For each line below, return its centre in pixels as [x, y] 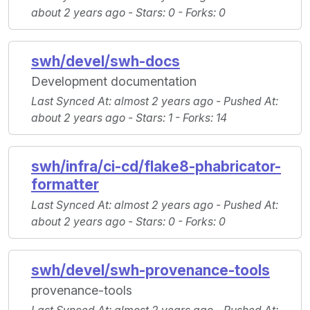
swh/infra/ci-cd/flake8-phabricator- [156, 167]
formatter [65, 185]
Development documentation [114, 82]
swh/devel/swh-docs [106, 62]
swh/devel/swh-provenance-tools [151, 271]
